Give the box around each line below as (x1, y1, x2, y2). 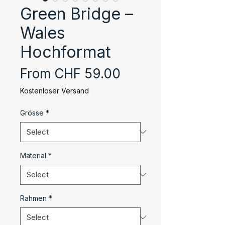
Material (20, 151, 46, 160)
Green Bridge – (20, 4, 133, 24)
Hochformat (20, 42, 111, 62)
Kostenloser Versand (20, 86, 89, 95)
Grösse (20, 108, 44, 117)
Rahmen (20, 193, 47, 202)
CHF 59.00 (54, 65, 121, 81)
